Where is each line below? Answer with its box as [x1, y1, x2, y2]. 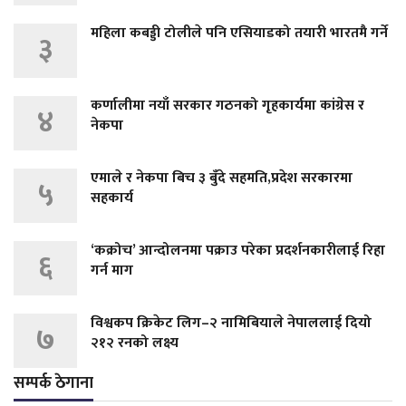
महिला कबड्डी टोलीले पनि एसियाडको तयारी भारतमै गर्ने [91, 20, 388, 45]
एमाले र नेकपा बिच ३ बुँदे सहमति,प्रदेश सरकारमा [91, 165, 353, 190]
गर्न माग [91, 257, 133, 283]
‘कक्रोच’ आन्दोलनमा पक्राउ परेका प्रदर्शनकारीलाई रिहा [91, 237, 385, 263]
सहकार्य [91, 185, 133, 210]
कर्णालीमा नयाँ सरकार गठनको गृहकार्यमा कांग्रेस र [91, 92, 364, 118]
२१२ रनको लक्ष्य [91, 330, 179, 355]
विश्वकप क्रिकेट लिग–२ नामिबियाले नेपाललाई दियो [91, 310, 372, 335]
